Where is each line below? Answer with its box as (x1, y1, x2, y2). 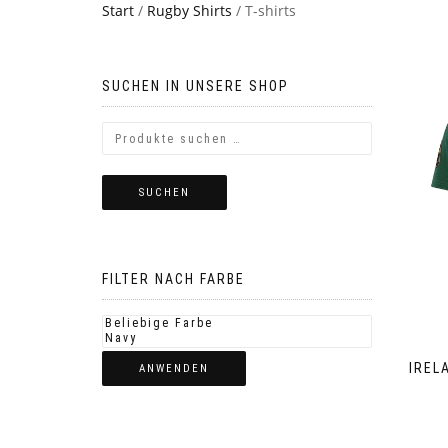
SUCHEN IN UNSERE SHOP (102, 78, 289, 94)
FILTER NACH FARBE (102, 271, 245, 287)
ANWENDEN (139, 362, 209, 375)
